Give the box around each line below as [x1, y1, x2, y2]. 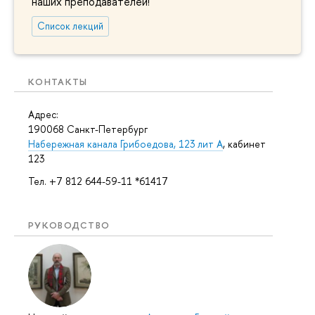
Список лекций [37, 19, 103, 32]
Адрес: [28, 108, 58, 122]
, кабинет [223, 137, 266, 151]
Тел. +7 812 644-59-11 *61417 [28, 174, 168, 188]
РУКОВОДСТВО [28, 219, 110, 232]
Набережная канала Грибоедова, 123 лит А [28, 137, 223, 151]
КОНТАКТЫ [28, 75, 88, 88]
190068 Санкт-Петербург [28, 122, 148, 136]
